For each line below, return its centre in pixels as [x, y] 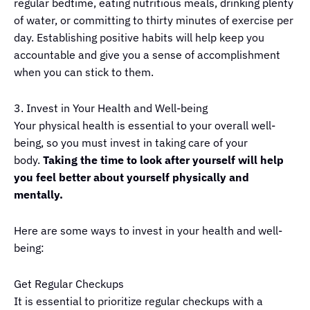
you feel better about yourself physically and [131, 177]
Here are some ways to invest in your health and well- [148, 230]
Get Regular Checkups [69, 283]
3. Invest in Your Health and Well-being [111, 108]
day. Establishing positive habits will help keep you [139, 37]
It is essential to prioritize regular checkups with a [138, 301]
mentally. [38, 194]
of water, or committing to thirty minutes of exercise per [154, 20]
